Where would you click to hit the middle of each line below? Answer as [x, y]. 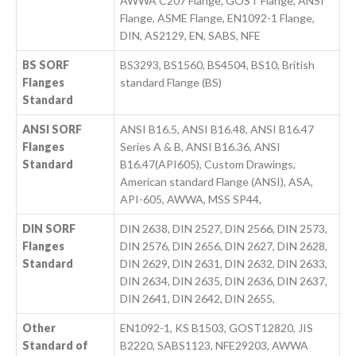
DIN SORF [49, 229]
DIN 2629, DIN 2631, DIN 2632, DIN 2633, [224, 264]
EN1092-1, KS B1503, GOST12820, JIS [217, 328]
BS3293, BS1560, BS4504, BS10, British [218, 65]
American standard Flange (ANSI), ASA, [217, 182]
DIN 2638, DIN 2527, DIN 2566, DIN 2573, [224, 229]
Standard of [56, 346]
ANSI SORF [52, 130]
